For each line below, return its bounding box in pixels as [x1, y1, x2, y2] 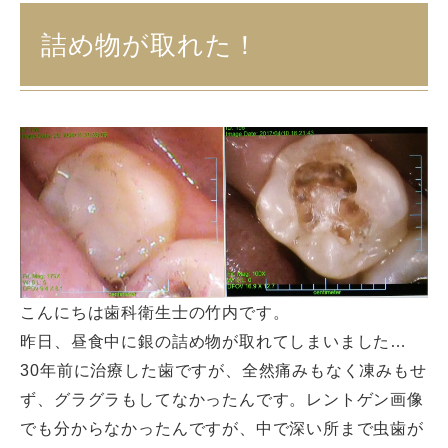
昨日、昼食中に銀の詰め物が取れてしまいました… [20, 332, 408, 351]
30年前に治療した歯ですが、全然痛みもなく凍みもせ [20, 361, 427, 380]
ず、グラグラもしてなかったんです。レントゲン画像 [20, 390, 424, 409]
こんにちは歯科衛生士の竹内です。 [20, 303, 290, 322]
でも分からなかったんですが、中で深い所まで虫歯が [20, 419, 424, 438]
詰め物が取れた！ [40, 29, 260, 60]
